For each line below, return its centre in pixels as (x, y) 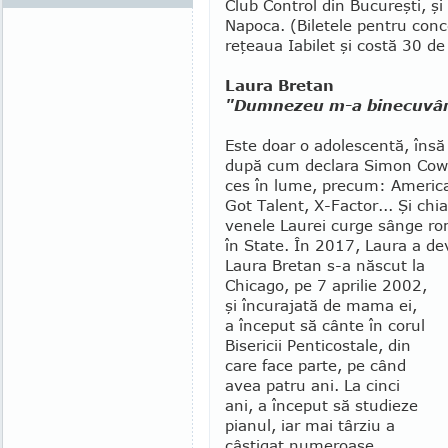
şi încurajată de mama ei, (321, 305)
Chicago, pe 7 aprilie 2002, (326, 285)
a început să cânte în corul (325, 325)
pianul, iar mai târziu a (310, 425)
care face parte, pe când (315, 365)
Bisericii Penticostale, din (318, 345)
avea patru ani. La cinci (312, 385)
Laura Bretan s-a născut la (325, 265)
